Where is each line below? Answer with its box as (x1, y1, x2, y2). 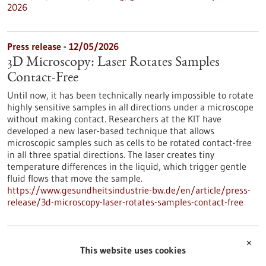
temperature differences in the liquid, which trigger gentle (7, 160, 246, 172)
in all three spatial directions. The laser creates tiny (7, 148, 214, 160)
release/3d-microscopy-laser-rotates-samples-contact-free (7, 196, 243, 208)
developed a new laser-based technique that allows (7, 125, 214, 137)
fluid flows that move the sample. (7, 172, 142, 184)
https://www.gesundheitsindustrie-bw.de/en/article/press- (7, 184, 251, 196)
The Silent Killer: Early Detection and (7, 251, 213, 265)
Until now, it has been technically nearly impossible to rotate (7, 89, 254, 101)
